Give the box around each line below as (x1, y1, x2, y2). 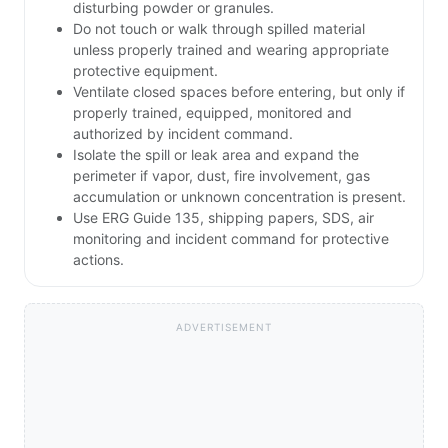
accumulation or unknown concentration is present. (73, 188, 406, 206)
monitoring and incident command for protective (73, 230, 389, 248)
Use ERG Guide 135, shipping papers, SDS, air (73, 209, 374, 227)
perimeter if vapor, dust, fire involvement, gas (73, 167, 370, 185)
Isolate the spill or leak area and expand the (73, 146, 359, 164)
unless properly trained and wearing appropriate (73, 41, 389, 59)
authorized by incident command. (73, 125, 293, 143)
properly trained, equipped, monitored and (73, 104, 352, 122)
